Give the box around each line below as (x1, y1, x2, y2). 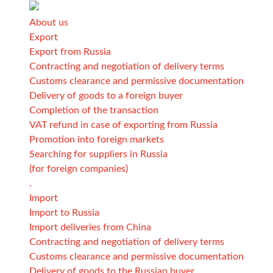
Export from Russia (29, 46, 111, 57)
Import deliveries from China (29, 222, 151, 232)
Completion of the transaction (29, 105, 158, 115)
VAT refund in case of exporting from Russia (29, 119, 218, 130)
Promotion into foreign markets (29, 134, 164, 144)
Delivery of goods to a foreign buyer (29, 90, 183, 101)
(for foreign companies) (29, 163, 128, 174)
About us (29, 17, 68, 27)
